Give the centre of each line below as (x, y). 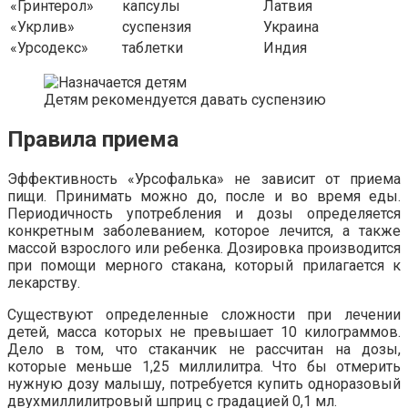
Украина (291, 27)
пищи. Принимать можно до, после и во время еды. (204, 196)
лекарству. (44, 282)
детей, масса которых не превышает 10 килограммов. (204, 331)
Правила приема (93, 140)
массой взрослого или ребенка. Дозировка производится (204, 248)
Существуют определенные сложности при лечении (204, 314)
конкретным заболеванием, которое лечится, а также (204, 230)
